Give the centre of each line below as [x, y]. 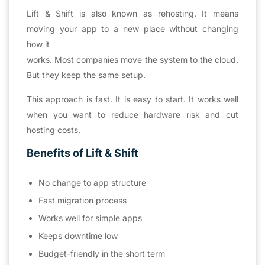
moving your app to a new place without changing [132, 28]
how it [38, 44]
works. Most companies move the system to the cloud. [132, 59]
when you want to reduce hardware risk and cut [132, 114]
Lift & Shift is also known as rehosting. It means [132, 13]
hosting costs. [54, 130]
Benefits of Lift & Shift [83, 153]
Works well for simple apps [90, 218]
